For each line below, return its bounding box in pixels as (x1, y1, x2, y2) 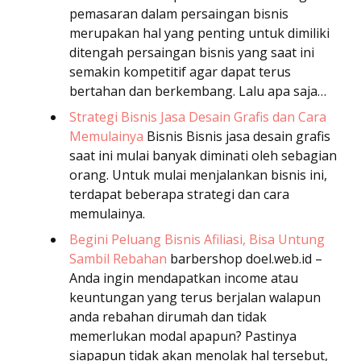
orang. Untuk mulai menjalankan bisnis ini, (69, 166, 327, 185)
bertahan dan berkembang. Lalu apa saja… (69, 82, 326, 101)
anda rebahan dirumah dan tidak (69, 308, 267, 326)
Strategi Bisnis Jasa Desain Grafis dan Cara (69, 108, 326, 127)
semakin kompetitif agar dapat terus (69, 63, 291, 81)
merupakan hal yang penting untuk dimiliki (69, 24, 330, 43)
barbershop (167, 250, 243, 268)
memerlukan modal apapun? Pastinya (69, 327, 297, 346)
